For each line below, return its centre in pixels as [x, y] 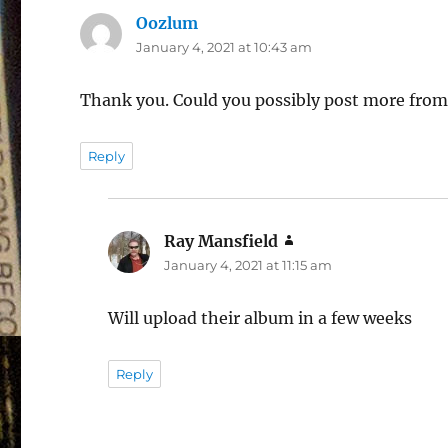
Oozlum [167, 22]
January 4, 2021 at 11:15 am [248, 264]
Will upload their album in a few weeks [260, 317]
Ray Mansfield [221, 240]
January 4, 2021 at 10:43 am [224, 46]
